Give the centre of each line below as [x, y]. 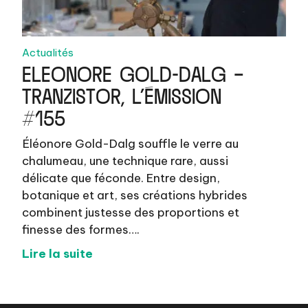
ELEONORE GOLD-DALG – [133, 70]
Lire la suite [58, 253]
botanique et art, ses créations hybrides [135, 195]
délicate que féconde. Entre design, [121, 178]
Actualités [48, 52]
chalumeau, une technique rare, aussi [125, 161]
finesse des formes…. [81, 229]
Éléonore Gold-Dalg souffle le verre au [131, 143]
